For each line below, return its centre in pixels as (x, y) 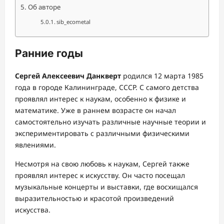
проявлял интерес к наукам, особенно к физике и (100, 98)
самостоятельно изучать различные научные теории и (110, 121)
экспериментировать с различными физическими (102, 133)
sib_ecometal (74, 22)
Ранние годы (49, 53)
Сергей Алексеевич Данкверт (68, 75)
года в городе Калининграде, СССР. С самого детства (107, 87)
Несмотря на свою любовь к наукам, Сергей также (102, 163)
